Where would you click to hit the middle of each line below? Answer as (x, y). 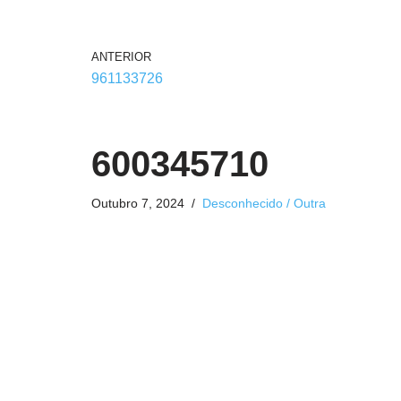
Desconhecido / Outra (264, 203)
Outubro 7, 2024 (138, 203)
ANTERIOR (121, 57)
